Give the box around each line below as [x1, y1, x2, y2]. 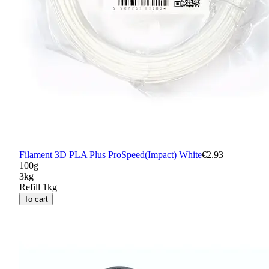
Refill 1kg [19, 182, 57, 193]
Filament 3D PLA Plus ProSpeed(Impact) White [19, 150, 202, 160]
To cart [24, 195, 48, 204]
